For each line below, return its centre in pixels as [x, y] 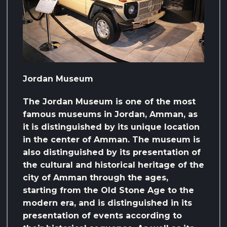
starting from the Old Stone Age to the [108, 191]
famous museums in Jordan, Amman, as [110, 115]
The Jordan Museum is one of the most [109, 102]
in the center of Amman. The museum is [111, 140]
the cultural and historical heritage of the [113, 165]
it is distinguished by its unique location [111, 127]
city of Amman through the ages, [96, 178]
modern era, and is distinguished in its [107, 203]
